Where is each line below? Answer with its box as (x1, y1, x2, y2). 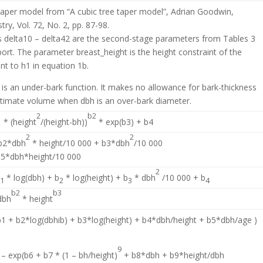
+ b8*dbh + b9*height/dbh (122, 249, 225, 261)
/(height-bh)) (41, 116, 88, 127)
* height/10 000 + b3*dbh (30, 137, 130, 149)
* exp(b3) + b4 (96, 116, 154, 127)
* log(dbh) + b (4, 172, 60, 183)
